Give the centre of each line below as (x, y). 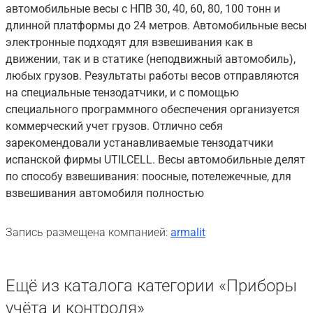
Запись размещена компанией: (87, 232)
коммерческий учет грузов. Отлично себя (114, 126)
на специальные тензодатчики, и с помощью (122, 92)
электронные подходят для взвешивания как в (129, 42)
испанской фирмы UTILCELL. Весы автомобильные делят (155, 159)
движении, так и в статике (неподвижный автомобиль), (151, 59)
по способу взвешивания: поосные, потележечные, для (148, 176)
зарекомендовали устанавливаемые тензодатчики (139, 143)
